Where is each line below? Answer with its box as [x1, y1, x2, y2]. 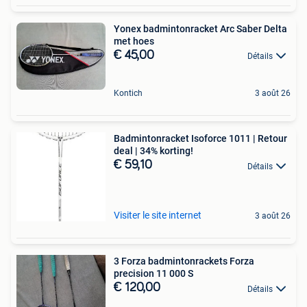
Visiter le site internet [114, 210, 201, 221]
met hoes [114, 35, 154, 47]
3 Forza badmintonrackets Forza [114, 256, 254, 267]
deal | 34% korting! [114, 145, 193, 157]
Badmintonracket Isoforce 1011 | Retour [114, 133, 287, 145]
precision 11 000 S [114, 268, 193, 280]
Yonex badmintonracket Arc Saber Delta [114, 23, 287, 34]
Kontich [114, 88, 143, 99]
